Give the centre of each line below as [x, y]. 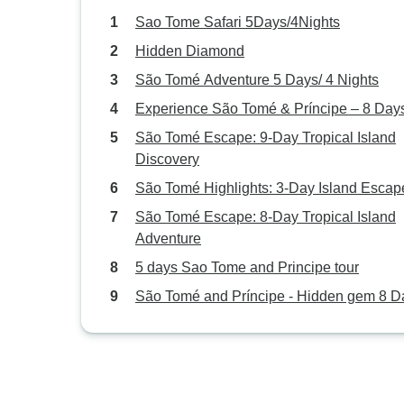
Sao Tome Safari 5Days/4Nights [238, 22]
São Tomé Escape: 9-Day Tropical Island [266, 138]
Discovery [167, 159]
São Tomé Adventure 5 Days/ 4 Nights [257, 80]
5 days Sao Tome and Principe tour [247, 267]
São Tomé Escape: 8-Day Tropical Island [266, 217]
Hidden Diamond [190, 51]
